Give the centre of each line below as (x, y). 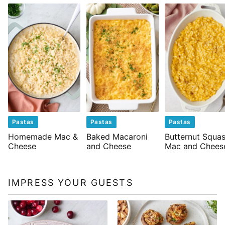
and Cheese (109, 146)
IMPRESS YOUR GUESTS (71, 183)
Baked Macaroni (117, 137)
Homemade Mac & (43, 137)
